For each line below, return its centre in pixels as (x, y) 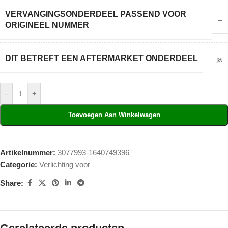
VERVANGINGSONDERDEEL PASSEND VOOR (96, 14)
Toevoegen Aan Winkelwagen (114, 115)
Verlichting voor (65, 165)
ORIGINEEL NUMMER (47, 25)
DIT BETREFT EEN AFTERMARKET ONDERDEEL (102, 59)
